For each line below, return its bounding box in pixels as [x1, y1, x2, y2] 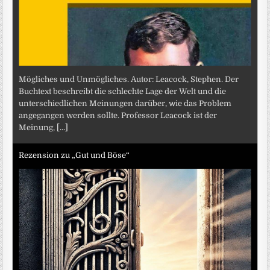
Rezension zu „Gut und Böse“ [19, 151, 130, 160]
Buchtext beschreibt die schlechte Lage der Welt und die [19, 86, 227, 96]
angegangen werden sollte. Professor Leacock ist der [19, 110, 218, 120]
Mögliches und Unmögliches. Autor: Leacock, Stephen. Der [19, 74, 239, 84]
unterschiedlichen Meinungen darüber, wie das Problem [19, 98, 232, 108]
